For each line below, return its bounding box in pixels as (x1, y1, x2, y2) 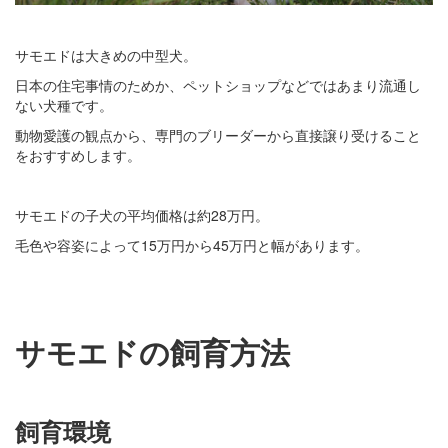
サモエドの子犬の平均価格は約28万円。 (15, 204, 269, 225)
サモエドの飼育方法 (15, 329, 290, 373)
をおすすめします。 (15, 144, 141, 165)
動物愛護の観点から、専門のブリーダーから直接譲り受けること (15, 124, 421, 145)
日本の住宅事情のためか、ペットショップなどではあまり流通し (15, 74, 421, 95)
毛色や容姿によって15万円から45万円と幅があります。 (15, 234, 369, 255)
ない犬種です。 (15, 94, 113, 115)
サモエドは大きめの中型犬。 (15, 44, 197, 65)
